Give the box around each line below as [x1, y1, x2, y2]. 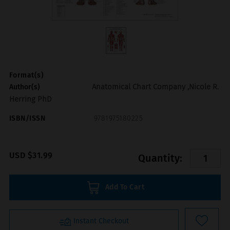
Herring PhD [9, 94, 51, 104]
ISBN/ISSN [9, 113, 46, 123]
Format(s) [9, 70, 44, 80]
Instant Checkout [73, 217, 129, 226]
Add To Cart [105, 183, 144, 192]
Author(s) [9, 82, 40, 91]
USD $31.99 [9, 150, 53, 161]
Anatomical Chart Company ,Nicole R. [91, 82, 219, 91]
